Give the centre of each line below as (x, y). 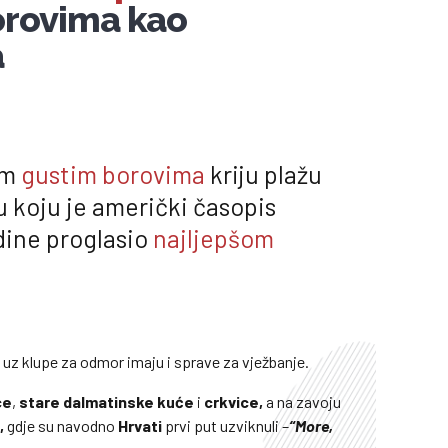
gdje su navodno (61, 426)
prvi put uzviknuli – (227, 426)
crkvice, (235, 402)
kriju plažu (263, 174)
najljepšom (213, 238)
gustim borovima (113, 174)
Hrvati (140, 426)
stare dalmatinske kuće (106, 402)
